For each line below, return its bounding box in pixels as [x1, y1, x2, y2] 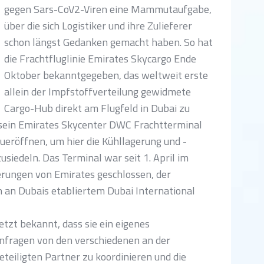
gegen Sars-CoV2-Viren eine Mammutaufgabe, [4, 1, 212, 17]
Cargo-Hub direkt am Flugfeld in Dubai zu [4, 100, 190, 116]
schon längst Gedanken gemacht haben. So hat [4, 34, 213, 50]
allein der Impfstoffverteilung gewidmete [4, 84, 191, 100]
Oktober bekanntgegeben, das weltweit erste [4, 67, 208, 83]
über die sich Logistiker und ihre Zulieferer [4, 18, 192, 34]
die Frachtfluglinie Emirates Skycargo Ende [4, 51, 196, 67]
